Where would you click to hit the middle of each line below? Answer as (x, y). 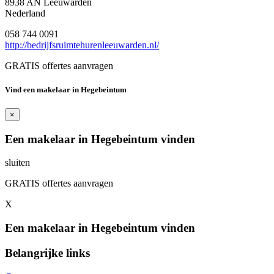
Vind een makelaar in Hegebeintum (66, 89)
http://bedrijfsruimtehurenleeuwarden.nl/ (82, 45)
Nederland (25, 13)
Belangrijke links (47, 253)
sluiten (17, 163)
